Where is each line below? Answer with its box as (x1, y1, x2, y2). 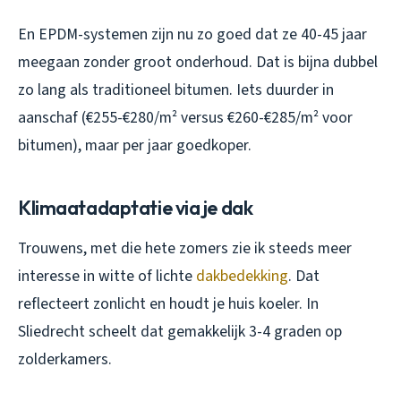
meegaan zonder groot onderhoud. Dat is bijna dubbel (18, 51, 378, 74)
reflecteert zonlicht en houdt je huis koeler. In (18, 293, 319, 316)
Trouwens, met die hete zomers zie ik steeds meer (18, 237, 352, 260)
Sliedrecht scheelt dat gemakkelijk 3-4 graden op (18, 320, 342, 344)
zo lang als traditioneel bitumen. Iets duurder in (18, 79, 334, 102)
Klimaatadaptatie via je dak (18, 195, 253, 221)
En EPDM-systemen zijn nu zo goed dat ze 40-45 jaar (18, 23, 367, 47)
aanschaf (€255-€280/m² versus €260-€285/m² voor (18, 107, 353, 130)
